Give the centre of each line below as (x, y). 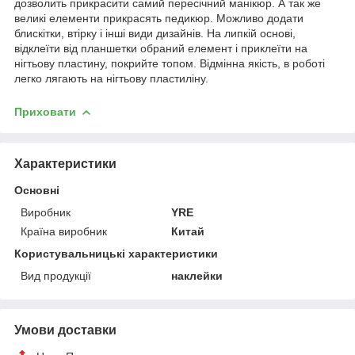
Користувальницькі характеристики (116, 253)
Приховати (45, 111)
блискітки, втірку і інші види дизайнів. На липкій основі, (155, 33)
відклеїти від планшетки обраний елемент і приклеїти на (161, 48)
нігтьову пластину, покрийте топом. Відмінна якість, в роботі (170, 63)
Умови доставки (65, 330)
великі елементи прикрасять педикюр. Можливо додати (159, 18)
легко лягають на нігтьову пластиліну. (111, 78)
